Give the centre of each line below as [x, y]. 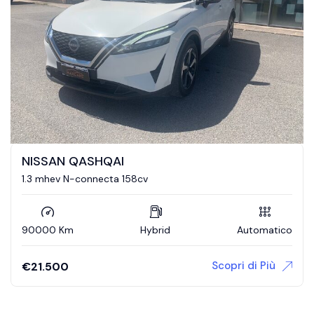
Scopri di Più [244, 265]
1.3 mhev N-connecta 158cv [85, 178]
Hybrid [155, 230]
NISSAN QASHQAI [73, 161]
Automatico [265, 230]
